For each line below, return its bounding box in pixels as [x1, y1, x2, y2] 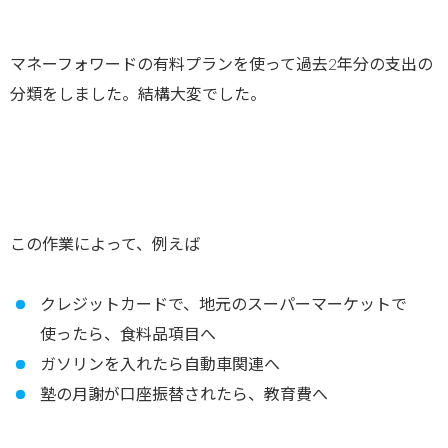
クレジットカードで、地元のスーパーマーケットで [40, 297, 407, 314]
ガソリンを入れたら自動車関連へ [40, 357, 280, 374]
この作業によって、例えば [10, 237, 200, 254]
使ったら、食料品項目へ [40, 327, 216, 344]
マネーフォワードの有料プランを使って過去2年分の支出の [10, 57, 433, 74]
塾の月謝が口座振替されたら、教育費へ [40, 387, 328, 404]
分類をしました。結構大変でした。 [10, 87, 266, 104]
